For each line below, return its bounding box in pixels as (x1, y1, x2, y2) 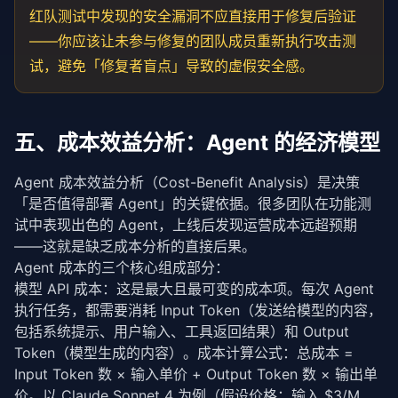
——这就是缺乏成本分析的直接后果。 (14, 237, 256, 255)
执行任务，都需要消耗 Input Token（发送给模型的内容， (14, 301, 382, 319)
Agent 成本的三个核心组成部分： (14, 259, 229, 276)
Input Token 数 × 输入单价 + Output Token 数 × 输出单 (14, 365, 378, 383)
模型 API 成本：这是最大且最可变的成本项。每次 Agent (14, 280, 374, 298)
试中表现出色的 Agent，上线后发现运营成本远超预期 (14, 216, 357, 234)
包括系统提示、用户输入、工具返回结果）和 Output (14, 322, 349, 340)
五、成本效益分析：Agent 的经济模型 (14, 130, 380, 155)
